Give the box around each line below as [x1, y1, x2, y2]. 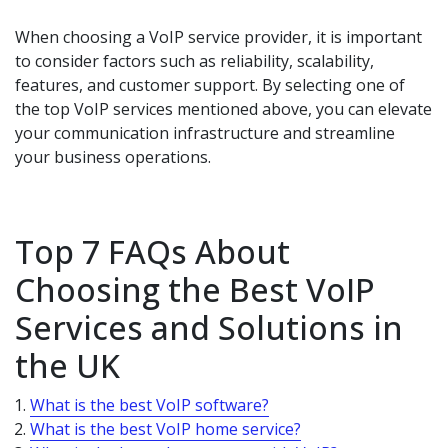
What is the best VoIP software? [30, 394, 269, 417]
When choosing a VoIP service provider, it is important [15, 26, 422, 49]
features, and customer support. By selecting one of [15, 74, 405, 97]
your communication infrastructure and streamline [15, 122, 395, 145]
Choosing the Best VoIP [15, 268, 375, 312]
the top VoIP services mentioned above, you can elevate [15, 98, 432, 121]
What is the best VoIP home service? [30, 418, 301, 441]
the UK [15, 344, 120, 388]
